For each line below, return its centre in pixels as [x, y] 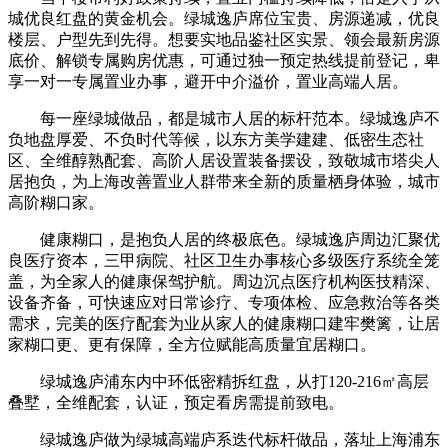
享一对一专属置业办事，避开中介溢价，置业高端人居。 [208, 81]
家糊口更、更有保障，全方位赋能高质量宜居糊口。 [192, 344]
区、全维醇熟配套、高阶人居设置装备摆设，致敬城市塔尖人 [224, 160]
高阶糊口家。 [56, 202]
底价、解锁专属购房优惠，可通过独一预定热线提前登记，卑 [224, 60]
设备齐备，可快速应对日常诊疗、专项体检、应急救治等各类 [224, 302]
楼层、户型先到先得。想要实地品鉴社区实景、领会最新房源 [224, 39]
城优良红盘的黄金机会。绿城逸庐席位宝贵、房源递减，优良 [224, 18]
